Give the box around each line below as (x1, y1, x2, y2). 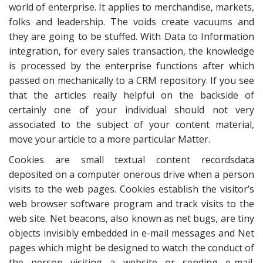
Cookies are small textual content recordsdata (9, 153, 254, 166)
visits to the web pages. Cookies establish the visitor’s (9, 183, 254, 195)
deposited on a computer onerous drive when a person (9, 168, 254, 181)
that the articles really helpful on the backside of (9, 89, 254, 102)
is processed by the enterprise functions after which (9, 59, 254, 72)
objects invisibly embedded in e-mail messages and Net (9, 227, 254, 240)
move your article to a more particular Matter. (9, 133, 210, 146)
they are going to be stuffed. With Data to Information (9, 30, 254, 43)
